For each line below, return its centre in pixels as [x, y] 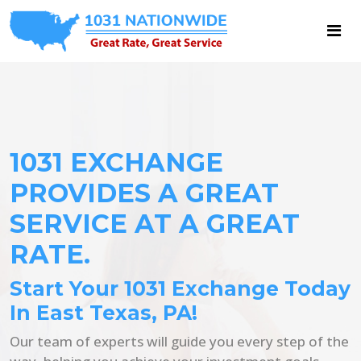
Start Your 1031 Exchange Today [180, 288]
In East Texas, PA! [104, 312]
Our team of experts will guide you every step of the [179, 341]
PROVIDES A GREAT [144, 193]
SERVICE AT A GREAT [155, 223]
